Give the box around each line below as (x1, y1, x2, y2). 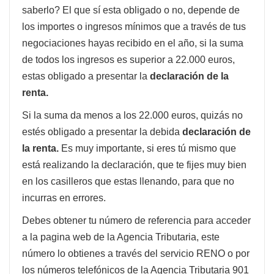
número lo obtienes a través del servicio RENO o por (22, 248, 250, 259)
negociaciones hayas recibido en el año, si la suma (22, 37, 243, 48)
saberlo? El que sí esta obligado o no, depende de (22, 4, 240, 15)
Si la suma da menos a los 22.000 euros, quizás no (22, 109, 243, 120)
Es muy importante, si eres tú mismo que (61, 143, 236, 154)
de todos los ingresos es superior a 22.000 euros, (22, 54, 235, 65)
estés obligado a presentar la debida (22, 126, 182, 137)
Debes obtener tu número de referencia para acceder (22, 215, 251, 226)
